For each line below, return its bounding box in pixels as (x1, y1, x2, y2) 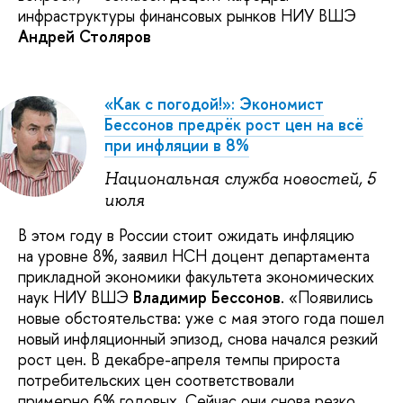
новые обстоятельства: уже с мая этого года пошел (18, 306, 384, 329)
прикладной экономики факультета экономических (18, 264, 374, 288)
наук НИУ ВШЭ (18, 285, 133, 309)
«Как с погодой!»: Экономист (104, 93, 324, 116)
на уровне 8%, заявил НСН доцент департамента (18, 244, 370, 267)
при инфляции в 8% (104, 134, 249, 157)
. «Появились (281, 285, 373, 309)
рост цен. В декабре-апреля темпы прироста (18, 347, 340, 371)
